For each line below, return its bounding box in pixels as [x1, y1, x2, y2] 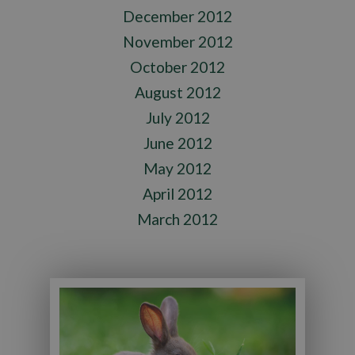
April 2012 [143, 185, 212, 204]
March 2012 [137, 210, 218, 229]
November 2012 [122, 32, 233, 52]
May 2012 [143, 159, 212, 178]
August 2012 [134, 83, 221, 102]
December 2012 [123, 7, 232, 26]
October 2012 [130, 58, 225, 77]
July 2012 [145, 109, 210, 128]
